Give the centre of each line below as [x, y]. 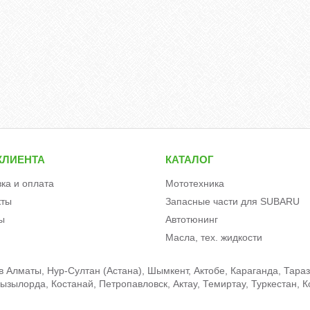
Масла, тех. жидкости [214, 237]
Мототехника [195, 183]
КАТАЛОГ [190, 159]
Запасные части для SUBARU [233, 201]
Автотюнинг [192, 219]
